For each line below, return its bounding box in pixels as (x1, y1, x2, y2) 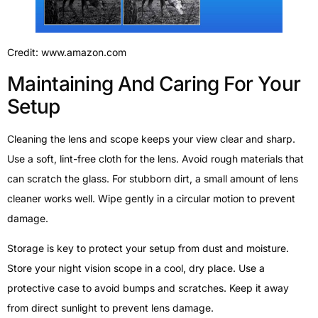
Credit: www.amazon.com (7, 45, 126, 58)
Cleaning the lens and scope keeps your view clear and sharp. (7, 132, 295, 145)
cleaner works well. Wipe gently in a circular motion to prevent (7, 192, 295, 204)
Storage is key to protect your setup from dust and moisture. (7, 242, 289, 255)
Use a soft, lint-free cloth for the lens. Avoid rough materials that (7, 152, 304, 165)
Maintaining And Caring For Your (7, 71, 301, 96)
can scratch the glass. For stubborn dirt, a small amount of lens (7, 172, 298, 185)
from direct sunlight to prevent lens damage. (7, 302, 214, 314)
